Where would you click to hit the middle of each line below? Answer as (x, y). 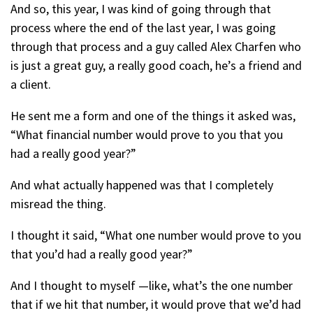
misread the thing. (60, 204)
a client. (31, 84)
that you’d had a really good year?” (102, 254)
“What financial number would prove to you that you (147, 134)
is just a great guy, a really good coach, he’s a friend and (156, 65)
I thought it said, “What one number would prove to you (156, 235)
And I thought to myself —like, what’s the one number (152, 285)
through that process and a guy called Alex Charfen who (156, 46)
